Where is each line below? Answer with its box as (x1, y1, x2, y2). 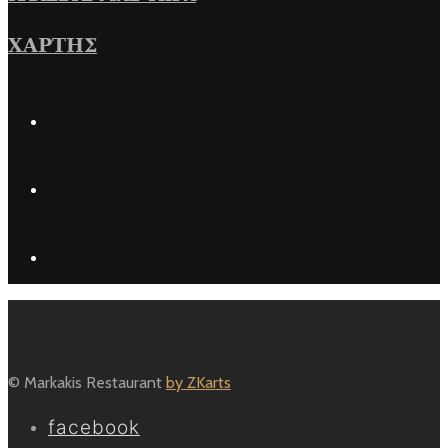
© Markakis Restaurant (8, 372, 166, 392)
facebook (48, 415, 140, 439)
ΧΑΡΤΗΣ (8, 34, 97, 57)
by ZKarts (166, 372, 231, 392)
